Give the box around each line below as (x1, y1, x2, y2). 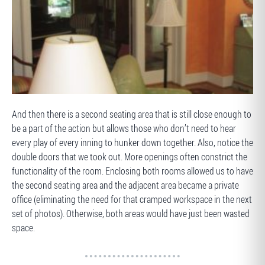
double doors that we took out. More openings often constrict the (12, 150, 247, 163)
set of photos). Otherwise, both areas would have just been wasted (12, 207, 250, 220)
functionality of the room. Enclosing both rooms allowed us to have (12, 164, 253, 177)
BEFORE (22, 99, 48, 114)
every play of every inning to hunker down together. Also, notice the (12, 136, 253, 149)
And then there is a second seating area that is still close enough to (12, 108, 251, 121)
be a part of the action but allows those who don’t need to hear (12, 122, 236, 135)
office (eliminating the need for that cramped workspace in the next (12, 193, 252, 206)
